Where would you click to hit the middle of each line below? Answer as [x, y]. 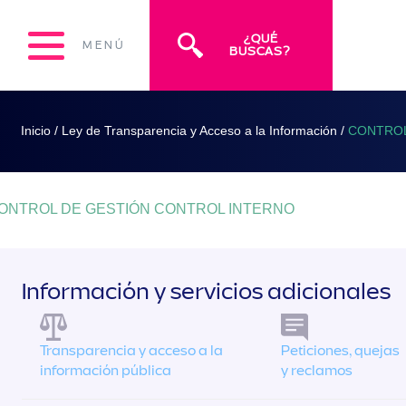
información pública [106, 371]
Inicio [35, 130]
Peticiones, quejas [340, 351]
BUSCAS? [261, 51]
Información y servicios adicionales [206, 291]
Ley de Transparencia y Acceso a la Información [199, 130]
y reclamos [316, 371]
